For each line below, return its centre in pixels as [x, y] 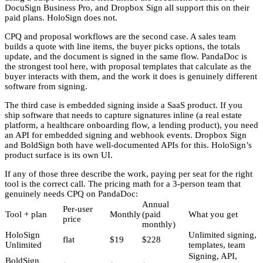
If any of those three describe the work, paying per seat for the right [129, 173]
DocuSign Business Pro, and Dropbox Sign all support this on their [127, 7]
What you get [213, 214]
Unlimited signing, [222, 235]
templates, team [217, 245]
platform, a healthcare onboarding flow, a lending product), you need [131, 125]
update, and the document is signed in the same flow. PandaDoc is [126, 56]
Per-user [78, 209]
